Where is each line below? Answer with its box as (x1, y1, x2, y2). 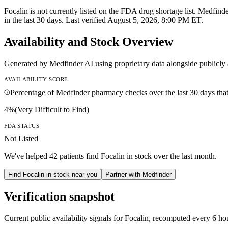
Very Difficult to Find (17, 105, 87, 114)
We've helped (4, 151, 47, 160)
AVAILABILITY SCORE (4, 76, 68, 82)
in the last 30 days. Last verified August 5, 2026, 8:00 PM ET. (4, 15, 203, 24)
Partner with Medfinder (105, 170, 172, 178)
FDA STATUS (4, 122, 40, 129)
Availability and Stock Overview (4, 35, 173, 48)
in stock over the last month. (125, 151, 217, 160)
